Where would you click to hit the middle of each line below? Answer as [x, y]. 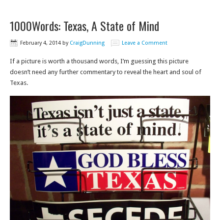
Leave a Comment [145, 43]
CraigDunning [87, 43]
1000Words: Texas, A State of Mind [84, 26]
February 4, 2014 [41, 43]
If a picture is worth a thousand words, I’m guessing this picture [99, 61]
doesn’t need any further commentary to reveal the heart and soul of [106, 72]
